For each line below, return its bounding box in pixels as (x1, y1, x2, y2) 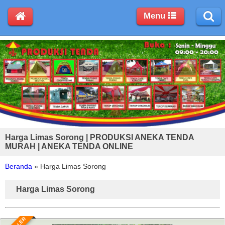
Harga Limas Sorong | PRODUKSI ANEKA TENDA (5, 133, 194, 142)
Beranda (5, 162, 32, 170)
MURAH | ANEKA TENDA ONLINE (5, 142, 133, 151)
